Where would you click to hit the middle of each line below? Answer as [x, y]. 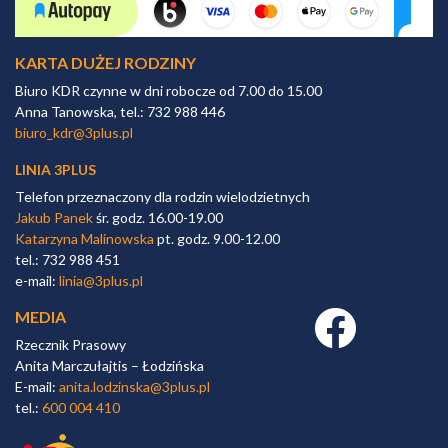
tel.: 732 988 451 [67, 260]
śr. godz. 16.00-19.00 [158, 218]
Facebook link [354, 317]
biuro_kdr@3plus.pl [74, 133]
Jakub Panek [54, 218]
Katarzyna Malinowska [84, 239]
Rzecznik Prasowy [70, 345]
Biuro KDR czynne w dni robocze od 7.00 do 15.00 [168, 91]
